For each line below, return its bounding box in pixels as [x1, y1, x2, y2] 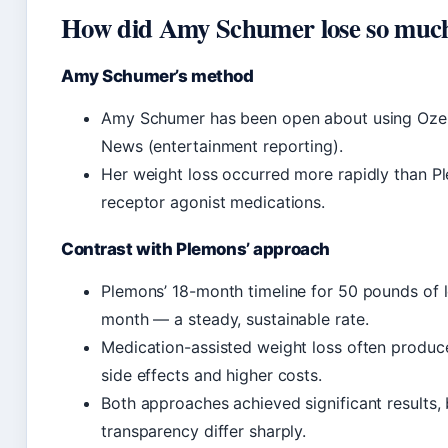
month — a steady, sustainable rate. [101, 309, 369, 330]
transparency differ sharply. [101, 421, 307, 442]
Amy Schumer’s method [61, 66, 254, 87]
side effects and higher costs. [101, 365, 322, 386]
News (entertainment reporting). [101, 136, 343, 157]
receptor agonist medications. [101, 192, 326, 213]
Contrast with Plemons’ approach [61, 239, 330, 260]
